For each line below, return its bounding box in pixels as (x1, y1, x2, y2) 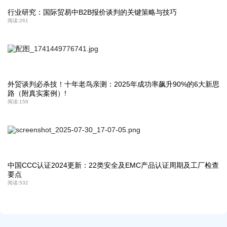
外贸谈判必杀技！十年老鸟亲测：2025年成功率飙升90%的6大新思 (8, 80, 219, 88)
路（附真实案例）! (8, 89, 66, 97)
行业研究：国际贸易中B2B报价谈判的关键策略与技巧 (8, 8, 177, 16)
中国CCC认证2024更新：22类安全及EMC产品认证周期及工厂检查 (8, 161, 219, 169)
